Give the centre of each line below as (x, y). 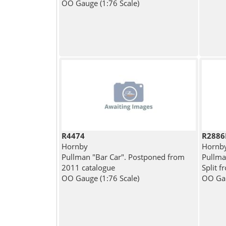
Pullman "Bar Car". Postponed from (123, 157)
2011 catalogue (88, 168)
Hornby (74, 147)
